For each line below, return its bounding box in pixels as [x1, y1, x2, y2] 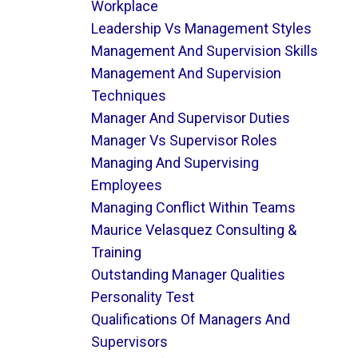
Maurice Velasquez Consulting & [90, 221, 296, 238]
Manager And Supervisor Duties [90, 109, 290, 126]
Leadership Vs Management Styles [90, 20, 312, 37]
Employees [90, 177, 162, 193]
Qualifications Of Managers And [90, 311, 290, 328]
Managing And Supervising [90, 154, 259, 171]
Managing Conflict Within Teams [90, 199, 296, 216]
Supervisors [90, 333, 168, 350]
